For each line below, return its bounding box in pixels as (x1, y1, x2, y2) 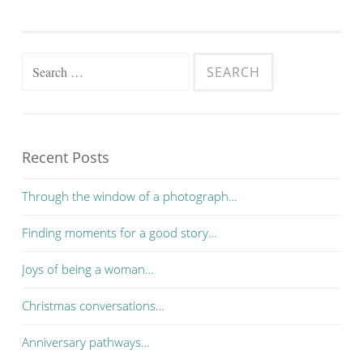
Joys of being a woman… (22, 261, 154, 277)
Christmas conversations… (22, 297, 164, 314)
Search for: (22, 57, 82, 73)
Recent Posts (22, 147, 109, 167)
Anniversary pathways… (22, 334, 150, 350)
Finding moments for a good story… (22, 224, 217, 241)
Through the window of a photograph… (22, 188, 237, 204)
